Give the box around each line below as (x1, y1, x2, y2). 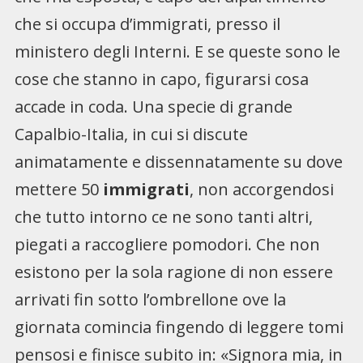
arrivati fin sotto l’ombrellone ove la (14, 288, 286, 311)
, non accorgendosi (189, 178, 334, 201)
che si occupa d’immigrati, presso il (14, 13, 280, 36)
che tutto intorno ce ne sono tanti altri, (14, 206, 313, 228)
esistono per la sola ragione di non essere (14, 261, 333, 284)
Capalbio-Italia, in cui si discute (14, 123, 248, 146)
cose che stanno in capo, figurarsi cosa (14, 68, 309, 91)
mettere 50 (14, 178, 103, 201)
